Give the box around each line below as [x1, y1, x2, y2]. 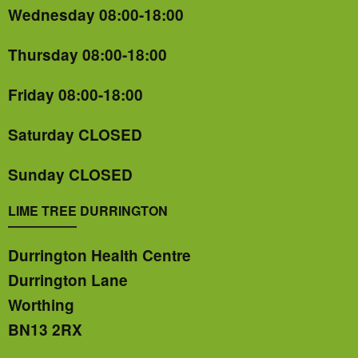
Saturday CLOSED [8, 124, 142, 146]
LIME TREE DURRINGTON [8, 201, 171, 221]
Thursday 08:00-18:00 [8, 44, 167, 66]
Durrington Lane [8, 268, 128, 291]
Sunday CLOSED [8, 164, 133, 186]
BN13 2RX [8, 318, 82, 340]
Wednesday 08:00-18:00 [8, 4, 184, 26]
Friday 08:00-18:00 [8, 84, 143, 106]
